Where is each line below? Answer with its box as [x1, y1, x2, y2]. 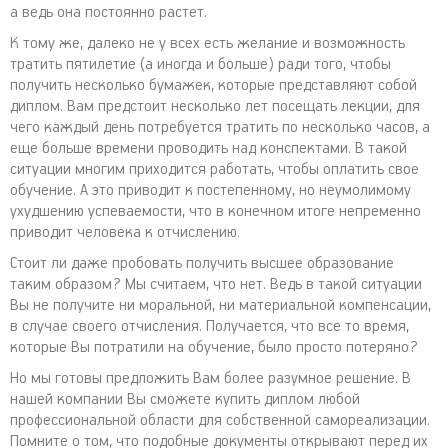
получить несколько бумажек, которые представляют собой [10, 76, 417, 95]
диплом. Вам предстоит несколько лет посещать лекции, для [10, 97, 420, 116]
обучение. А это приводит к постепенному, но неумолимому [10, 181, 411, 200]
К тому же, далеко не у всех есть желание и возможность [10, 34, 405, 53]
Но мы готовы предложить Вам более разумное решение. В [10, 369, 411, 388]
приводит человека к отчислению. [10, 223, 240, 242]
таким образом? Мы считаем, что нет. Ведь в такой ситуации [10, 275, 422, 294]
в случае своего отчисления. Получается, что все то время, [10, 317, 409, 336]
